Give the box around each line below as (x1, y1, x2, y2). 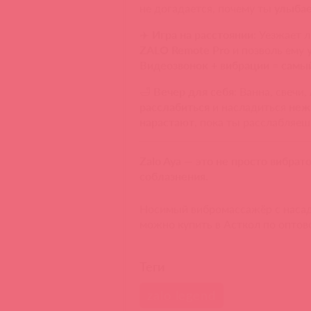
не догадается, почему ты (140, 1, 275, 15)
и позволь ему (230, 43, 308, 57)
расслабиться (140, 100, 210, 114)
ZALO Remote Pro (140, 43, 230, 57)
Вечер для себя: (153, 85, 237, 99)
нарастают (140, 115, 195, 129)
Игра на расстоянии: (152, 28, 257, 42)
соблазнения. (140, 169, 209, 183)
